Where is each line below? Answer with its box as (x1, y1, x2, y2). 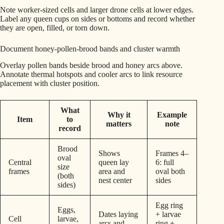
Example (157, 110, 187, 119)
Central (8, 158, 31, 167)
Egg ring (155, 201, 183, 210)
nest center (98, 176, 132, 185)
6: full (155, 158, 174, 167)
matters (106, 119, 131, 128)
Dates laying (98, 210, 138, 219)
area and (98, 167, 125, 176)
